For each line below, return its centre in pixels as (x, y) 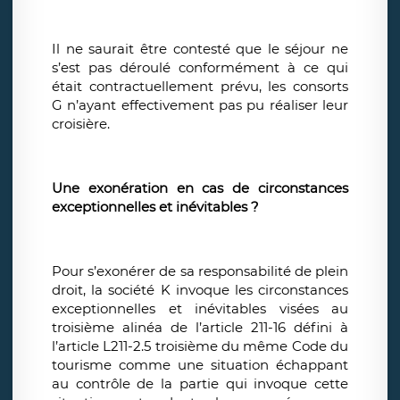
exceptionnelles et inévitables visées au (200, 309)
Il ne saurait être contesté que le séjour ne (200, 49)
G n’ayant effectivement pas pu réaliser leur (200, 105)
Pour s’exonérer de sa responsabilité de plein (200, 271)
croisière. (81, 124)
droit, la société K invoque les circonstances (200, 290)
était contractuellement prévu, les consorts (200, 87)
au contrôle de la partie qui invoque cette (200, 384)
